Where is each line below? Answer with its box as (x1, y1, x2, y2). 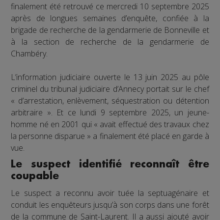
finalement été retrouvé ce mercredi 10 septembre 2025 (11, 1, 209, 12)
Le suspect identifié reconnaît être (11, 159, 209, 170)
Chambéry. (11, 48, 48, 59)
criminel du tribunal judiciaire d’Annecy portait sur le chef (11, 83, 209, 95)
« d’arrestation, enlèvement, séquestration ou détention (11, 95, 209, 107)
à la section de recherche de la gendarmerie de (11, 36, 209, 48)
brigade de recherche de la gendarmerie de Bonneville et (11, 25, 209, 36)
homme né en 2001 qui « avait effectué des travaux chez (11, 119, 209, 130)
